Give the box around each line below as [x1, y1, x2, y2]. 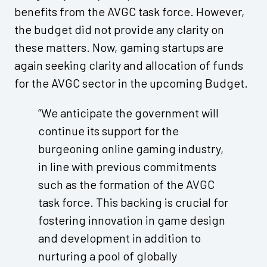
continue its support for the [38, 123, 179, 138]
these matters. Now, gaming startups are [14, 40, 223, 55]
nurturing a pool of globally [38, 249, 177, 263]
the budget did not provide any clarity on [14, 22, 224, 37]
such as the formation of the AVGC [38, 177, 215, 192]
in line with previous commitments [38, 159, 216, 174]
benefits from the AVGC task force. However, [14, 4, 244, 19]
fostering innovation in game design [38, 213, 225, 228]
